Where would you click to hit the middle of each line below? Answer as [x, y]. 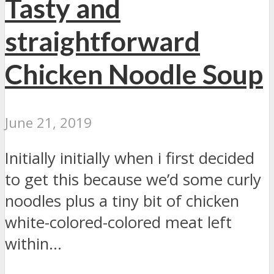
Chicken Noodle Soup [134, 74]
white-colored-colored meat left [118, 223]
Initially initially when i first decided [130, 158]
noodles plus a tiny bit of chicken [122, 201]
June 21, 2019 [48, 122]
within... [33, 244]
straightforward [102, 41]
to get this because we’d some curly [133, 180]
